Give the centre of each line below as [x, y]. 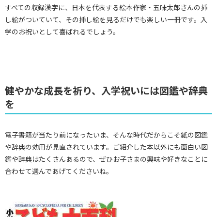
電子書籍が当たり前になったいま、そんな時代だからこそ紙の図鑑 [106, 135]
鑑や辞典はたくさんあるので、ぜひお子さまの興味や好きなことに [106, 159]
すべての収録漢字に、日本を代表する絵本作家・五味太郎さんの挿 [106, 8]
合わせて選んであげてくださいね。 [59, 171]
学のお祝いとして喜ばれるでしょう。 [62, 32]
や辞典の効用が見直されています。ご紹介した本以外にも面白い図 [106, 147]
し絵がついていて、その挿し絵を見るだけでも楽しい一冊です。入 [106, 20]
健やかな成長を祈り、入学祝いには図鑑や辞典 [106, 91]
